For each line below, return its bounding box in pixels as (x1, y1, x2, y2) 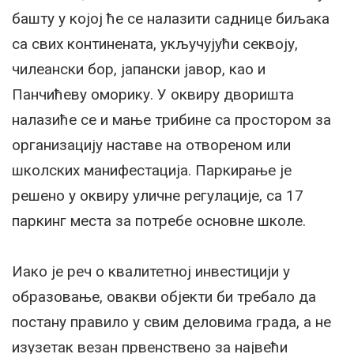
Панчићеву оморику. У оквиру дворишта (12, 85, 294, 104)
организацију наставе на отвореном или (12, 135, 291, 154)
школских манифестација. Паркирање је (12, 160, 292, 179)
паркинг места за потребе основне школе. (12, 211, 306, 230)
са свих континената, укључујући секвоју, (12, 34, 298, 53)
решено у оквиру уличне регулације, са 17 (12, 186, 303, 205)
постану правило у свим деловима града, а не (12, 312, 331, 331)
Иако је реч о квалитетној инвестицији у (12, 262, 290, 281)
